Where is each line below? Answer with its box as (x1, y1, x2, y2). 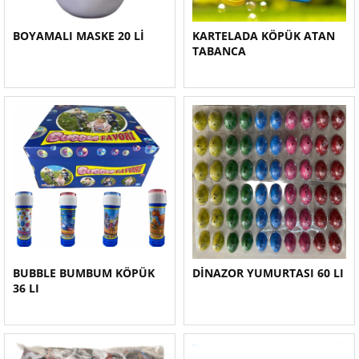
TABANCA (192, 43, 246, 58)
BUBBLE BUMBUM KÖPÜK (13, 265, 155, 280)
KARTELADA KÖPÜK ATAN (192, 28, 335, 43)
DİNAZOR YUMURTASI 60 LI (192, 265, 344, 280)
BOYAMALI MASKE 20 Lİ (13, 28, 144, 43)
